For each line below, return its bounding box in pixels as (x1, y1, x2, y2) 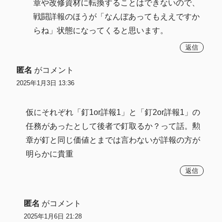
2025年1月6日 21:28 (23, 213, 82, 221)
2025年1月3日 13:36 (16, 79, 74, 87)
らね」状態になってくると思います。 (33, 26, 168, 35)
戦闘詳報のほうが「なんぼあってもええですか (33, 12, 200, 21)
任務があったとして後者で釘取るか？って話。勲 (26, 122, 201, 131)
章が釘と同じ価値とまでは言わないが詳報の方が (26, 136, 201, 145)
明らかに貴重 (26, 150, 74, 159)
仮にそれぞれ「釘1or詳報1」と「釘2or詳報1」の (26, 108, 201, 117)
